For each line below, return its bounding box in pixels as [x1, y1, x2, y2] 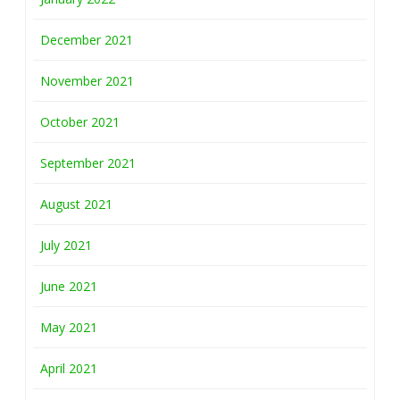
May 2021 [40, 319, 97, 337]
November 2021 [40, 72, 134, 90]
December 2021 [40, 31, 133, 49]
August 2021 [40, 196, 112, 213]
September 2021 [40, 154, 136, 172]
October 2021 [40, 113, 120, 131]
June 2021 [40, 278, 97, 296]
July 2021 [40, 237, 92, 254]
